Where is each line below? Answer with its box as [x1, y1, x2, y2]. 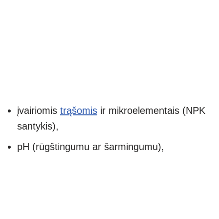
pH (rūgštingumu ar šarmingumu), [17, 141, 164, 153]
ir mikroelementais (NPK [97, 105, 205, 116]
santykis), [17, 121, 59, 132]
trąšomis [60, 105, 97, 116]
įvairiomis [17, 105, 60, 116]
